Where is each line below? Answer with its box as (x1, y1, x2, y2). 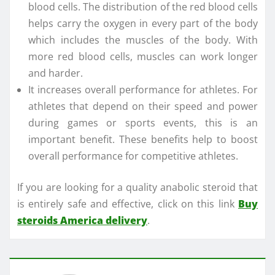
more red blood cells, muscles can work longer (28, 49, 258, 63)
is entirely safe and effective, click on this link (17, 196, 238, 211)
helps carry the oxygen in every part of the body (28, 16, 258, 30)
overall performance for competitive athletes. (28, 149, 238, 163)
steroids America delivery (17, 213, 147, 227)
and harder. (28, 66, 83, 80)
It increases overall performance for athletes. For (28, 82, 258, 96)
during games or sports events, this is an (28, 115, 258, 130)
